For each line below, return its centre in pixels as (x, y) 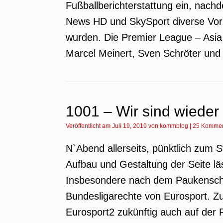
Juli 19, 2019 (129, 126)
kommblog (174, 126)
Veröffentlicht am (91, 126)
